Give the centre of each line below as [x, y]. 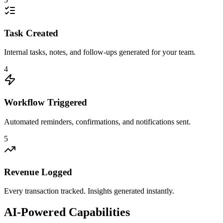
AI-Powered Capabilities [67, 212]
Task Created [31, 33]
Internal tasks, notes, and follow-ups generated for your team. [100, 52]
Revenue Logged [38, 172]
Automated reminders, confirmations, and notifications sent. [97, 121]
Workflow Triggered [46, 103]
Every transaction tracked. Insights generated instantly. [89, 191]
